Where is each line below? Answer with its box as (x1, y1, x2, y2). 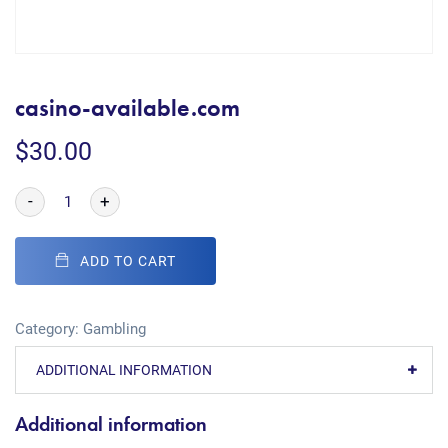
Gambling (83, 320, 146, 338)
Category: (15, 320, 83, 338)
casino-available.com (15, 92, 240, 123)
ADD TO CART (80, 253, 176, 269)
